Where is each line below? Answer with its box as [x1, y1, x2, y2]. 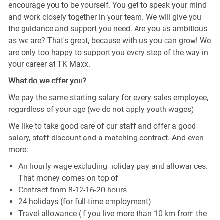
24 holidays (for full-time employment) [18, 196, 151, 206]
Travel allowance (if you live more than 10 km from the [18, 208, 207, 218]
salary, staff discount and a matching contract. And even [8, 133, 204, 142]
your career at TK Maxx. [8, 59, 90, 69]
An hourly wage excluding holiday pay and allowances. [18, 161, 208, 171]
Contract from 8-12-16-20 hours [18, 185, 127, 194]
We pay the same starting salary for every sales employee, [8, 92, 208, 102]
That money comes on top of [18, 173, 118, 183]
